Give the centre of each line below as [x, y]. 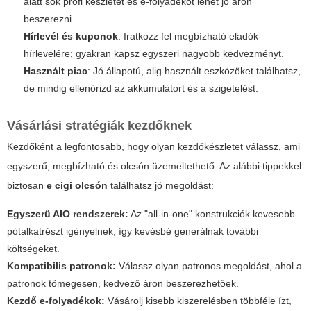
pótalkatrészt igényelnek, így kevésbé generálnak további [133, 232]
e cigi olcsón [77, 186]
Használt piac [56, 71]
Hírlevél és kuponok [71, 36]
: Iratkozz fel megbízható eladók [188, 36]
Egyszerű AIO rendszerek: [68, 214]
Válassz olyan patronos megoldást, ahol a [209, 266]
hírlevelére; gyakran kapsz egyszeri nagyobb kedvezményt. [154, 54]
